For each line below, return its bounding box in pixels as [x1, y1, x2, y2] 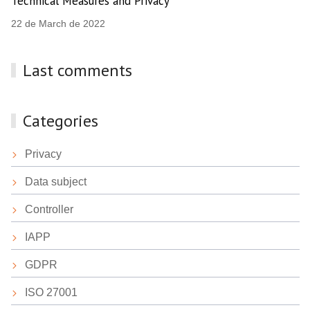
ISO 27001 [25, 286, 77, 298]
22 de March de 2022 [11, 18, 105, 29]
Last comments [23, 60, 133, 81]
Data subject [25, 176, 86, 188]
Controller [25, 203, 73, 215]
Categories [23, 110, 99, 131]
